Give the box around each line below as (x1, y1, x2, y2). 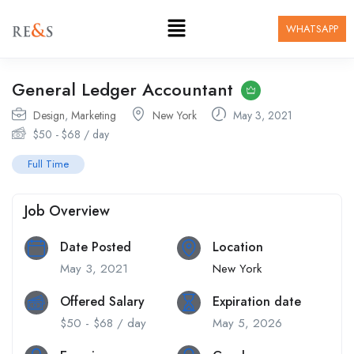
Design (33, 107, 65, 124)
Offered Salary (60, 292, 145, 311)
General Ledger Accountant (12, 77, 233, 103)
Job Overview (24, 201, 110, 222)
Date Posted (60, 238, 131, 257)
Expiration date (213, 292, 301, 311)
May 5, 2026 (213, 314, 282, 333)
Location (213, 238, 263, 257)
